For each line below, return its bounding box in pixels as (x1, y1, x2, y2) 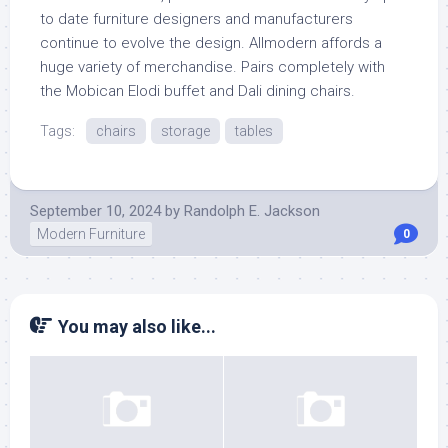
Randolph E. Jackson (184, 202, 320, 220)
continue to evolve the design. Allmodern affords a (40, 34, 382, 52)
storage (161, 123, 210, 139)
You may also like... (58, 316, 216, 337)
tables (235, 123, 273, 139)
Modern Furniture (37, 226, 145, 242)
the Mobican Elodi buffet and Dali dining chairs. (40, 82, 355, 100)
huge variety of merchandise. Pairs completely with (40, 58, 385, 76)
